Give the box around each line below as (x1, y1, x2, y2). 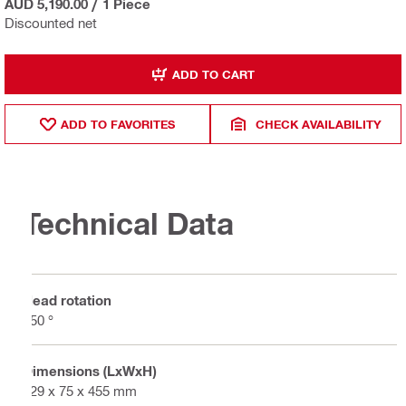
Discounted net (5, 14, 97, 32)
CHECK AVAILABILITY (256, 116, 382, 131)
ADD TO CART (172, 66, 255, 82)
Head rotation (23, 291, 111, 308)
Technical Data (23, 206, 234, 242)
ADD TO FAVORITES (61, 116, 176, 131)
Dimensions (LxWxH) (23, 362, 156, 379)
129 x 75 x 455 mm (23, 382, 137, 399)
